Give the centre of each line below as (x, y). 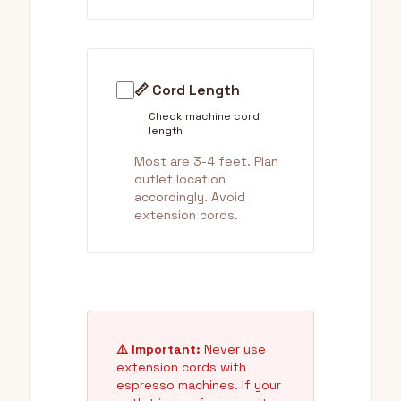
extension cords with (181, 367)
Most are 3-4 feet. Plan (206, 161)
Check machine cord (204, 116)
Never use (233, 349)
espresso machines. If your (199, 385)
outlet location (180, 179)
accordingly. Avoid (190, 197)
